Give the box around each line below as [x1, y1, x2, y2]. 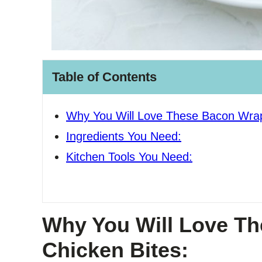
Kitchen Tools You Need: [66, 150, 192, 163]
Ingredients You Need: [66, 130, 181, 143]
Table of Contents [52, 70, 157, 84]
